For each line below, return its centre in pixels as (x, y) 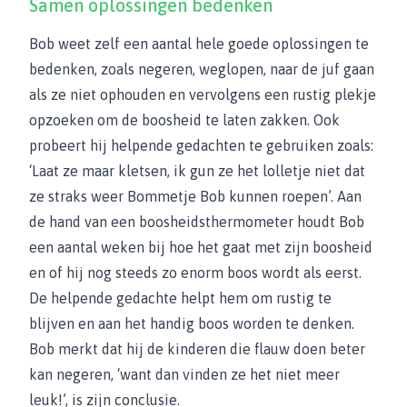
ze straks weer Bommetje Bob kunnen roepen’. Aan (195, 196)
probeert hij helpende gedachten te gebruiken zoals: (201, 145)
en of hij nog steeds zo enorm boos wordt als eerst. (195, 273)
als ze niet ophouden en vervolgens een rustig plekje (203, 94)
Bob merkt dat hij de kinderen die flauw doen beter (197, 349)
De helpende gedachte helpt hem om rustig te (180, 298)
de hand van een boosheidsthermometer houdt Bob (197, 222)
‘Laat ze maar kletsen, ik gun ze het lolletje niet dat (197, 171)
